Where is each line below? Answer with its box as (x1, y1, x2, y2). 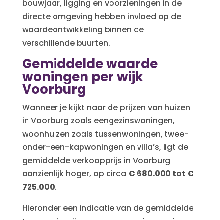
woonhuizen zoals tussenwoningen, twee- (22, 128, 189, 139)
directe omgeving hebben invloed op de (22, 10, 181, 22)
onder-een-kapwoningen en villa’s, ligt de (22, 141, 188, 153)
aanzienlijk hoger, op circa (22, 167, 128, 179)
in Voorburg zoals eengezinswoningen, (22, 114, 175, 126)
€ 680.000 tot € (128, 167, 194, 179)
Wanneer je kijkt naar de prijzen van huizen (22, 101, 190, 113)
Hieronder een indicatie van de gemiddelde (22, 202, 193, 214)
